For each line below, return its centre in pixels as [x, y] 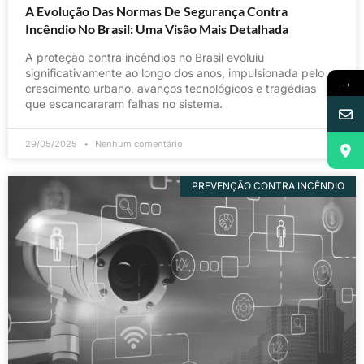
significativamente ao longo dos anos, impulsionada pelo [175, 72]
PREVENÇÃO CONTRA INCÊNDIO [268, 186]
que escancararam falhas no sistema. [124, 103]
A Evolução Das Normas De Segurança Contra [156, 11]
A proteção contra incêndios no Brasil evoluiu [145, 57]
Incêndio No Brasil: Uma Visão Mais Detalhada [157, 28]
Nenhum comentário [138, 143]
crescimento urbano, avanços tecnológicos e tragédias [171, 88]
